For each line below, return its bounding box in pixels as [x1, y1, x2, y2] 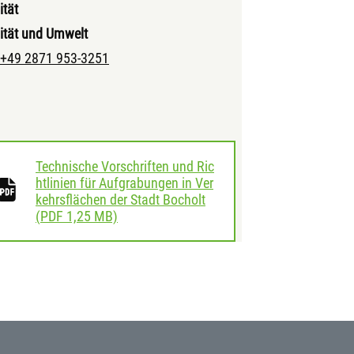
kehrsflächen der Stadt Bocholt [36, 191, 205, 208]
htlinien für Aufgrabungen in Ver [36, 175, 213, 191]
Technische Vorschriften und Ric [36, 158, 214, 175]
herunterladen [117, 207, 194, 224]
